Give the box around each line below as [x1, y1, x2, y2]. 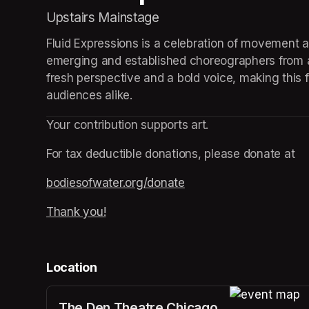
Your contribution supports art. [46, 117, 209, 132]
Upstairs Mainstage [46, 9, 159, 26]
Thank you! [46, 204, 106, 219]
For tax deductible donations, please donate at [46, 146, 295, 161]
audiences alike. [46, 88, 132, 102]
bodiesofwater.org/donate [46, 175, 185, 190]
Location [46, 260, 97, 275]
